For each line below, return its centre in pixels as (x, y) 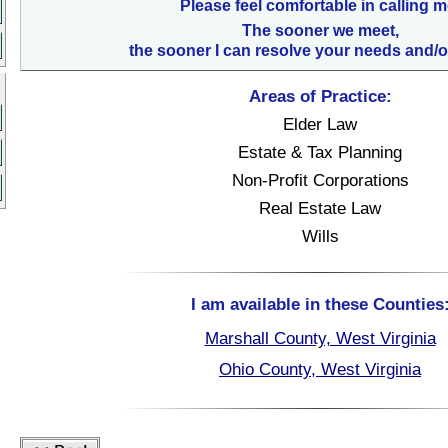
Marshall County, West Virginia (320, 338)
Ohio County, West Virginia (320, 369)
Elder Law (320, 124)
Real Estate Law (320, 208)
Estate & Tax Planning (320, 152)
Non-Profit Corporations (320, 180)
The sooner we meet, (320, 30)
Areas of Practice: (320, 96)
